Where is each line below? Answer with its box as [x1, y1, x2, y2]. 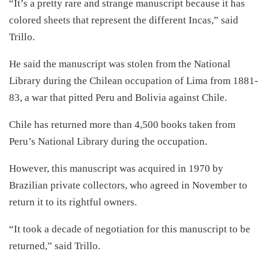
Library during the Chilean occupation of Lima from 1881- [9, 75, 258, 86]
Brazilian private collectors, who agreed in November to [9, 180, 247, 191]
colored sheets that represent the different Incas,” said [9, 14, 238, 26]
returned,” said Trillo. [9, 240, 100, 252]
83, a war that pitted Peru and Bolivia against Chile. [9, 92, 227, 103]
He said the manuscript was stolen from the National [9, 58, 231, 70]
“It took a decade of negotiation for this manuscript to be [9, 223, 250, 235]
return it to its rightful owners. [9, 196, 137, 208]
